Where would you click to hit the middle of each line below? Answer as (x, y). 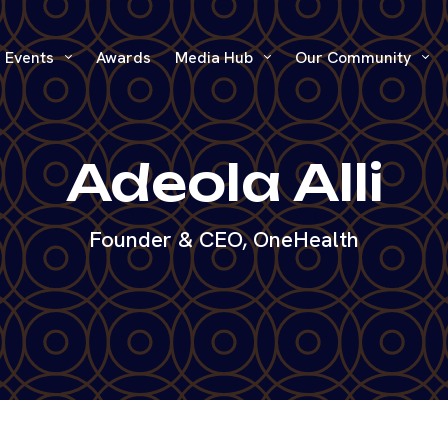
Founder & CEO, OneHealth (224, 239)
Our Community (354, 57)
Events (31, 57)
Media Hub (215, 57)
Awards (123, 57)
